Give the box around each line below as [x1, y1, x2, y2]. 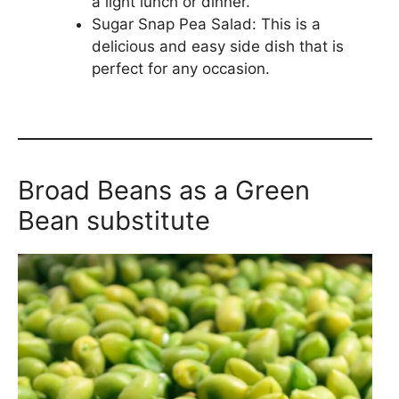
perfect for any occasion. [91, 59, 270, 77]
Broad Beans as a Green [18, 175, 310, 206]
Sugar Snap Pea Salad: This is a [91, 14, 321, 33]
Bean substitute [18, 205, 210, 236]
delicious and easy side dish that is [91, 37, 344, 55]
